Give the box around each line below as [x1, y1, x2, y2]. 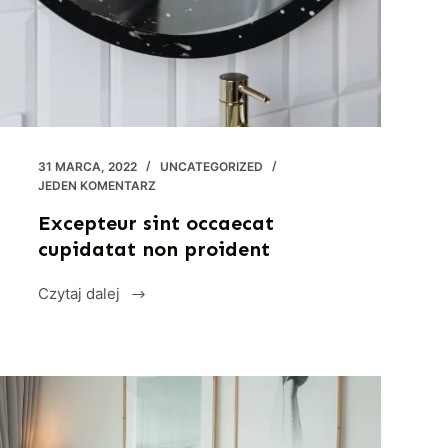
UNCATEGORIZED [159, 159, 263, 175]
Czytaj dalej [37, 284, 120, 304]
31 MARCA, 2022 [37, 159, 137, 175]
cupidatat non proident [37, 237, 270, 262]
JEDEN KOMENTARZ [37, 178, 156, 194]
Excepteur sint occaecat [37, 211, 274, 236]
